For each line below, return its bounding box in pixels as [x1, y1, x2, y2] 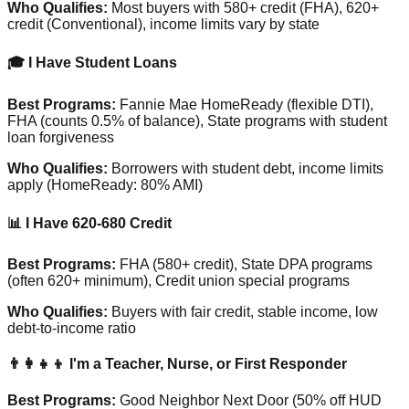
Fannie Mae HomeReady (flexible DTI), [116, 96, 373, 112]
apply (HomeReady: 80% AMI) [7, 176, 203, 193]
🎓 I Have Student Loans [7, 55, 177, 71]
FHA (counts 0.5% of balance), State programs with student [7, 112, 387, 129]
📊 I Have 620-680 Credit [7, 215, 172, 231]
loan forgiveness [7, 129, 114, 145]
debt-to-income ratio [7, 320, 136, 337]
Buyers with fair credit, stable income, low [108, 304, 378, 320]
